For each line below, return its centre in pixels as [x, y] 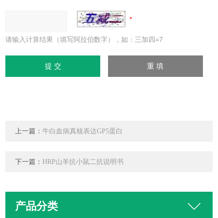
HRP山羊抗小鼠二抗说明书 [83, 162]
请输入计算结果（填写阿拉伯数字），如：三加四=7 [84, 39]
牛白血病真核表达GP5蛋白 [83, 131]
